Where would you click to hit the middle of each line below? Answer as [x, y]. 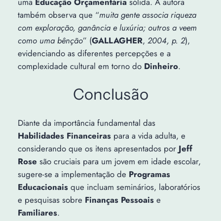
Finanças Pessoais [119, 200]
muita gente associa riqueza [147, 15]
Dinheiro [161, 66]
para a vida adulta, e [148, 135]
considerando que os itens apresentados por [98, 148]
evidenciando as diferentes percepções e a [94, 54]
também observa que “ [58, 15]
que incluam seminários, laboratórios [134, 187]
